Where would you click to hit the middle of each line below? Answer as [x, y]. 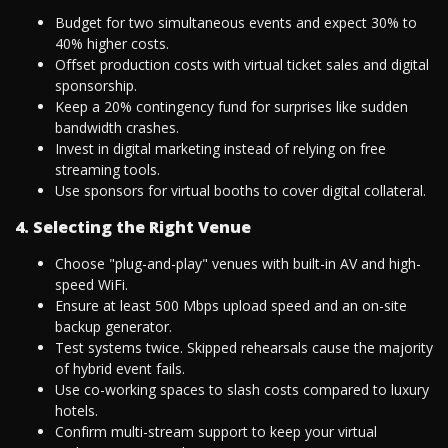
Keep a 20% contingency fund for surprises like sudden [231, 107]
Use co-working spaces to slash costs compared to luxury [242, 390]
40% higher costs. [112, 44]
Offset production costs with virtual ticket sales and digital [242, 65]
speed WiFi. [91, 285]
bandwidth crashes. [117, 128]
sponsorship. [96, 86]
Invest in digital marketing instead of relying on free [220, 149]
